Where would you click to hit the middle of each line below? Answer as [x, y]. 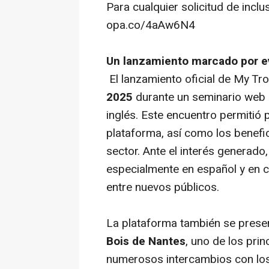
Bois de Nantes [146, 241]
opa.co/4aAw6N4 [151, 25]
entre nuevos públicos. [163, 187]
